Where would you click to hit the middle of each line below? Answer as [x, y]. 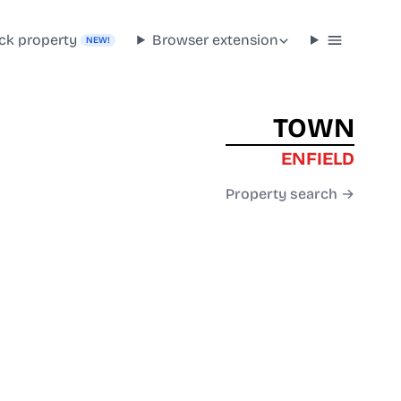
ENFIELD [318, 159]
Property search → [290, 194]
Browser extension [216, 39]
